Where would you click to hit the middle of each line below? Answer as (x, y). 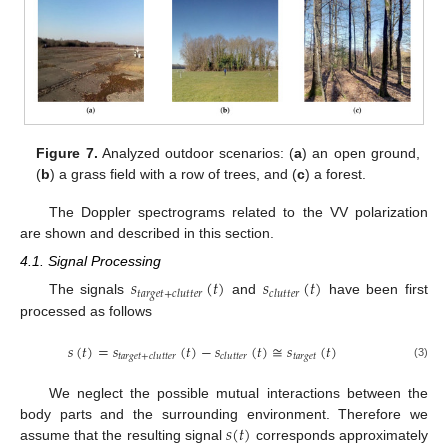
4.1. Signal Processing (90, 260)
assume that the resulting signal (123, 435)
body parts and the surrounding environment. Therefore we (224, 414)
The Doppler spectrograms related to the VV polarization (238, 211)
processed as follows (86, 310)
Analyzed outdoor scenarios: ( (196, 152)
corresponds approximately (340, 435)
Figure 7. (67, 152)
